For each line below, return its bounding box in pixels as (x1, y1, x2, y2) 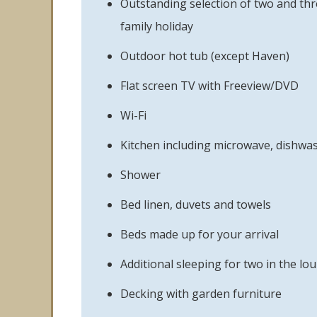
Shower (120, 167, 161, 183)
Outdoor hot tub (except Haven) (120, 48, 289, 64)
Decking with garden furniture (120, 286, 282, 301)
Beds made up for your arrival (120, 226, 279, 242)
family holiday (120, 18, 193, 34)
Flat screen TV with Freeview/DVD (120, 78, 299, 93)
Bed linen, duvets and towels (120, 197, 271, 212)
